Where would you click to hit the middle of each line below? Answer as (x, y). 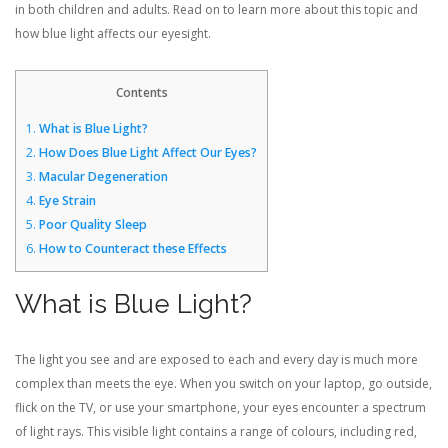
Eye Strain (66, 200)
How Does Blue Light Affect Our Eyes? (146, 152)
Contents (141, 92)
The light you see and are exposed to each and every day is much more (216, 359)
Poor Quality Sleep (91, 224)
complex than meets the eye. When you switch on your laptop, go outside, (223, 383)
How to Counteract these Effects (131, 248)
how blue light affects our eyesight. (113, 33)
